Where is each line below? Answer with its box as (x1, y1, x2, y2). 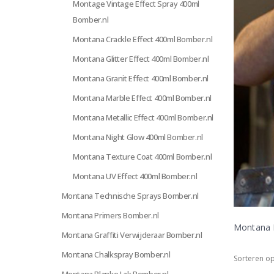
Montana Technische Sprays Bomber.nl (61, 190, 199, 201)
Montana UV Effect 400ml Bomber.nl (73, 171, 198, 182)
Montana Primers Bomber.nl (61, 210, 159, 221)
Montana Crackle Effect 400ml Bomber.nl (73, 34, 213, 45)
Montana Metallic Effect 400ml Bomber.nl (73, 112, 213, 123)
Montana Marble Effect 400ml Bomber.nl (73, 92, 212, 103)
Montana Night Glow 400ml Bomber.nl (73, 131, 203, 143)
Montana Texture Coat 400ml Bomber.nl (73, 151, 212, 162)
